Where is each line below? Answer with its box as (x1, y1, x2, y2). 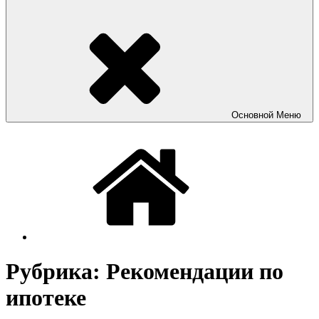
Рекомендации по (106, 258, 283, 285)
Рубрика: (6, 258, 106, 285)
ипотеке (6, 285, 86, 311)
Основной (231, 110, 276, 120)
